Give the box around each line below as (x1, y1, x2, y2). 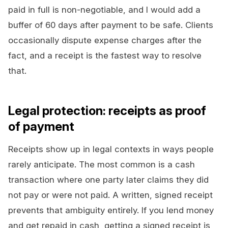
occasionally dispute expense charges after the (8, 35, 202, 46)
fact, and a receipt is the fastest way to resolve (8, 50, 202, 61)
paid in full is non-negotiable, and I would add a (8, 5, 201, 15)
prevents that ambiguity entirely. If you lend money (8, 205, 214, 216)
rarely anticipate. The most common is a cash (8, 159, 195, 170)
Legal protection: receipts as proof (8, 103, 206, 119)
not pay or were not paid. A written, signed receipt (8, 190, 213, 201)
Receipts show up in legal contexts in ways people (8, 144, 214, 155)
